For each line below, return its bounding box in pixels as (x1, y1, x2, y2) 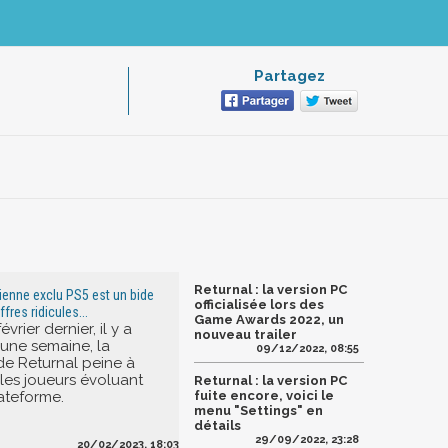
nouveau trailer (194, 327, 297, 343)
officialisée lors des (194, 297, 324, 313)
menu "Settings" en (194, 403, 323, 419)
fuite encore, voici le (194, 388, 334, 404)
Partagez (253, 67, 325, 86)
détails (194, 418, 241, 434)
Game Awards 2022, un (194, 312, 344, 328)
